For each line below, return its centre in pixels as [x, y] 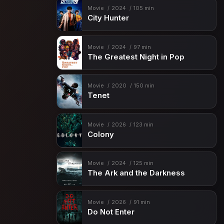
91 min [141, 202]
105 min [143, 8]
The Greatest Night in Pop [136, 57]
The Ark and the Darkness [136, 173]
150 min [144, 86]
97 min [142, 47]
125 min [143, 163]
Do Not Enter [111, 212]
